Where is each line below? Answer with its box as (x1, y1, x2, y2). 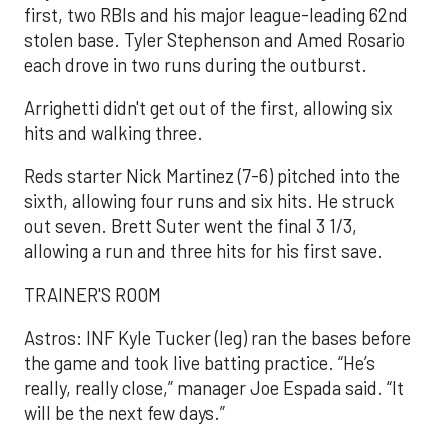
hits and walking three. (24, 121, 203, 144)
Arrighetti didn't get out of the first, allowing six (24, 96, 393, 119)
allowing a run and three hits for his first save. (24, 240, 383, 263)
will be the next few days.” (24, 402, 225, 425)
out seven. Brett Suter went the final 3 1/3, (24, 215, 357, 238)
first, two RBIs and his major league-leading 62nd (24, 3, 408, 26)
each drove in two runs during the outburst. (24, 53, 367, 76)
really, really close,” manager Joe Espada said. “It (24, 377, 404, 400)
